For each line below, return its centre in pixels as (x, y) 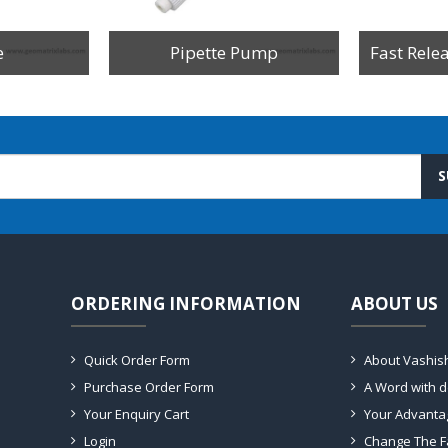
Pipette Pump (224, 52)
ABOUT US (394, 303)
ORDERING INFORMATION (186, 303)
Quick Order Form (137, 359)
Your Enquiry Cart (136, 413)
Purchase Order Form (149, 386)
